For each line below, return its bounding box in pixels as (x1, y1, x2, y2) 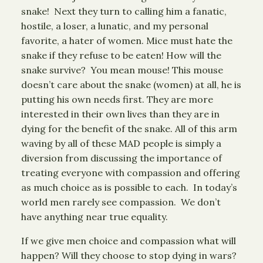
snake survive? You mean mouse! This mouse (21, 64, 223, 76)
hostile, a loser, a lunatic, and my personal (21, 20, 208, 32)
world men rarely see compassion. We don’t (21, 196, 221, 208)
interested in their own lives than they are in (21, 108, 220, 120)
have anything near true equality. (21, 211, 168, 222)
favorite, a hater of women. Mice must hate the (21, 35, 232, 46)
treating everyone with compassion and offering (21, 167, 240, 178)
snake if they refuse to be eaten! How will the (21, 49, 221, 61)
